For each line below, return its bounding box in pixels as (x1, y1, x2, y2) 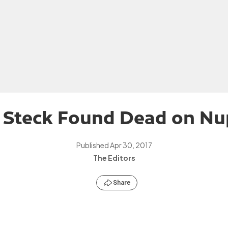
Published (76, 140, 110, 150)
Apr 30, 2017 (109, 140, 152, 150)
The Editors (93, 153, 135, 162)
